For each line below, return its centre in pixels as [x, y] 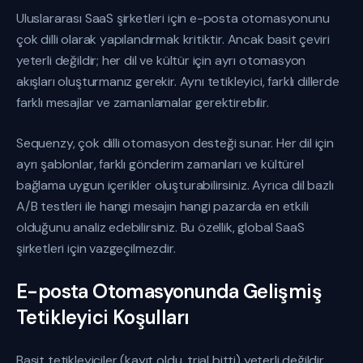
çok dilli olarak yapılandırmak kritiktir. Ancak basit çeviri [173, 39]
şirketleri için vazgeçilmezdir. [96, 248]
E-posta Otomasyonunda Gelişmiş [169, 291]
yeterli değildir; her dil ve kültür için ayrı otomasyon [161, 60]
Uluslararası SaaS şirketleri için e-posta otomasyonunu [173, 18]
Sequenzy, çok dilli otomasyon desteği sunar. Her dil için [175, 143]
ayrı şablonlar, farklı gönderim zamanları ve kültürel [160, 164]
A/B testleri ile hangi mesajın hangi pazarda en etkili [162, 206]
